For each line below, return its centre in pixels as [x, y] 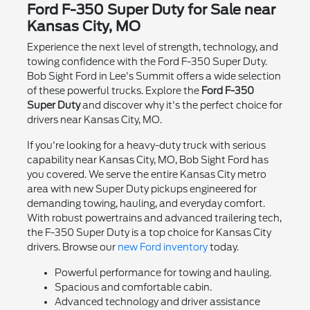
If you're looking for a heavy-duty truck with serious [146, 145]
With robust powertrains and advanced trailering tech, [154, 218]
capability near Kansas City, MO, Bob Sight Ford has [147, 159]
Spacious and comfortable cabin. [133, 287]
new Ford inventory [162, 247]
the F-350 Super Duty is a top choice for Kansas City [149, 232]
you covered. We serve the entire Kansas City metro [146, 174]
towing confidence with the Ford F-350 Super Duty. [147, 61]
